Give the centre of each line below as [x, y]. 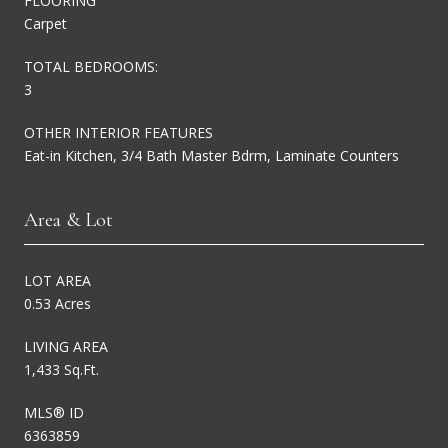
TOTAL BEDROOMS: [91, 66]
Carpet [45, 23]
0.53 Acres [57, 303]
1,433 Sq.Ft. [61, 369]
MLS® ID [54, 412]
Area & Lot [68, 219]
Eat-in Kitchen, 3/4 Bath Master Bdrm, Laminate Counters [211, 155]
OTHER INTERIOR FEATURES [118, 132]
